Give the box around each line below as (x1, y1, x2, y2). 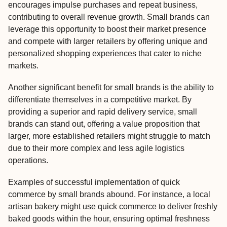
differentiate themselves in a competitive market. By (8, 95, 192, 104)
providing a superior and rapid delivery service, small (8, 107, 197, 116)
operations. (8, 156, 48, 165)
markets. (8, 61, 39, 70)
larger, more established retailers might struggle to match (8, 131, 210, 140)
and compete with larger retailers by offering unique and (8, 36, 207, 46)
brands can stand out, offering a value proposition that (8, 119, 200, 128)
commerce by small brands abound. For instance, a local (8, 190, 210, 199)
